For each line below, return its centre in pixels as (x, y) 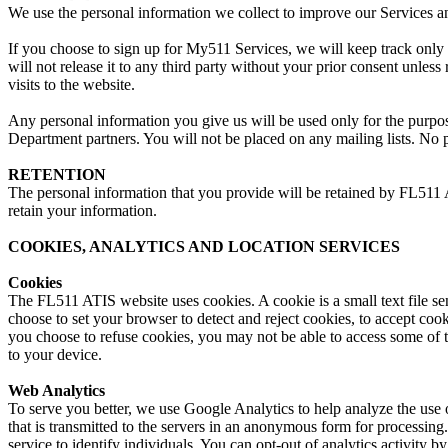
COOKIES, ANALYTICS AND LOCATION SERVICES (204, 247)
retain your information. (82, 211)
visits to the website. (71, 85)
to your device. (55, 355)
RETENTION (57, 175)
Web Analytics (56, 391)
